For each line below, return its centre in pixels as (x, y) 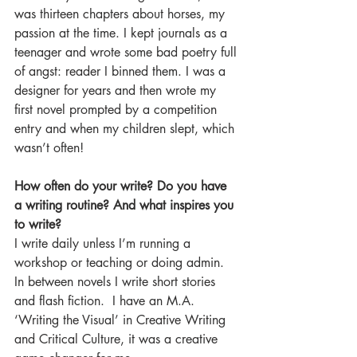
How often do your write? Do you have (122, 186)
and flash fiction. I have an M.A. (106, 301)
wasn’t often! (49, 148)
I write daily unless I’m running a (104, 243)
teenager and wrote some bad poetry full (127, 52)
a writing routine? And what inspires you (126, 205)
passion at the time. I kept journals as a (123, 33)
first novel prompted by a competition (118, 110)
